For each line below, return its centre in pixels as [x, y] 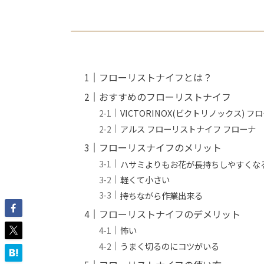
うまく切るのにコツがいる [170, 246]
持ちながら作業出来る [162, 195]
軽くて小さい [145, 180]
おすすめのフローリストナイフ [165, 96]
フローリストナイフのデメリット [170, 214]
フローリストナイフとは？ [156, 77]
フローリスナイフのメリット [161, 148]
